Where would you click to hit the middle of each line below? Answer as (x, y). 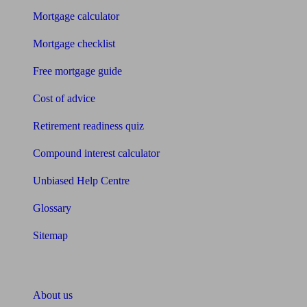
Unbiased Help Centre (81, 181)
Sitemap (50, 236)
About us (53, 295)
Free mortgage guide (77, 71)
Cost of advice (64, 99)
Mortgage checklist (74, 44)
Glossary (52, 208)
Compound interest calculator (96, 153)
